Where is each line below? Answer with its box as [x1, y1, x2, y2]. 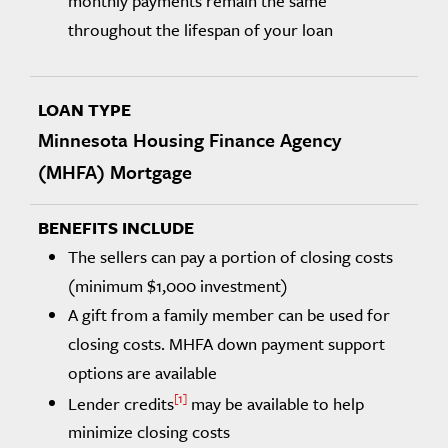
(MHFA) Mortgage [38, 157, 192, 185]
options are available [68, 359, 217, 385]
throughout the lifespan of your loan [68, 16, 333, 42]
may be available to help [187, 390, 364, 415]
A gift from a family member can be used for [68, 301, 390, 327]
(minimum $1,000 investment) [68, 272, 288, 298]
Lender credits [68, 390, 174, 415]
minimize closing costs [68, 419, 230, 444]
